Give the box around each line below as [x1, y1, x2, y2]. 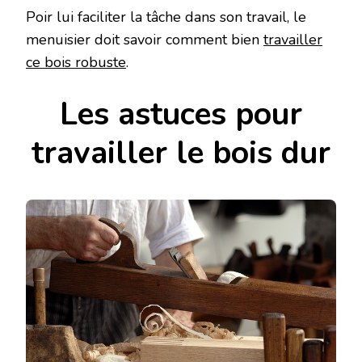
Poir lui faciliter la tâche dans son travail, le [26, 7, 306, 27]
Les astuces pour [60, 93, 302, 137]
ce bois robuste [26, 53, 126, 73]
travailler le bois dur [32, 132, 330, 175]
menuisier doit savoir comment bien [26, 30, 263, 50]
